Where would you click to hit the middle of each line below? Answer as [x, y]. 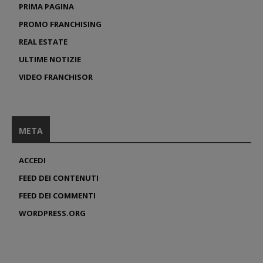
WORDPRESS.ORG [52, 213]
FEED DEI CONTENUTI [59, 178]
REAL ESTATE [43, 41]
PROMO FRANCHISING [60, 24]
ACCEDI [32, 160]
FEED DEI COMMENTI [57, 195]
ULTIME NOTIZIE [50, 59]
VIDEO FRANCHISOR [56, 77]
